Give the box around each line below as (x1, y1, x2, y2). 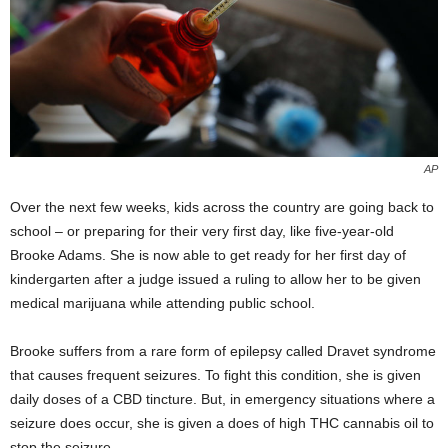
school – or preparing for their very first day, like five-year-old (10, 223, 394, 240)
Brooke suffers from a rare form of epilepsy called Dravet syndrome (10, 343, 436, 360)
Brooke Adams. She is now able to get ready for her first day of (10, 247, 406, 264)
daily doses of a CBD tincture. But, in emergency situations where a (10, 391, 435, 408)
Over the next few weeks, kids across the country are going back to (10, 199, 434, 216)
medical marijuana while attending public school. (10, 295, 315, 312)
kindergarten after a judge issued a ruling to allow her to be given (10, 271, 421, 288)
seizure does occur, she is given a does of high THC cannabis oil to (10, 415, 434, 432)
